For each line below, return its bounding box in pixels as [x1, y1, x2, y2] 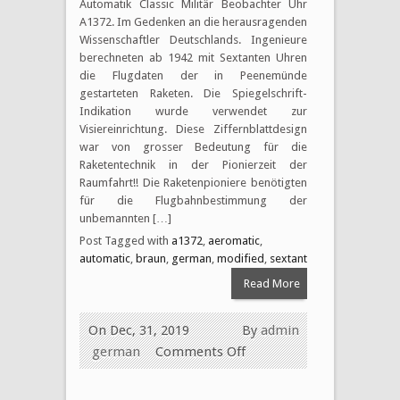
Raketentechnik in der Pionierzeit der [79, 157, 307, 171]
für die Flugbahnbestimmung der [79, 193, 307, 207]
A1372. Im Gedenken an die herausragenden [79, 14, 307, 29]
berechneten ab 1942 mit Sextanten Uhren [79, 50, 307, 64]
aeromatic [208, 233, 260, 247]
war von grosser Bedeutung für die [79, 139, 307, 154]
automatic [79, 251, 130, 265]
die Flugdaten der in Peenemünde [79, 68, 307, 82]
